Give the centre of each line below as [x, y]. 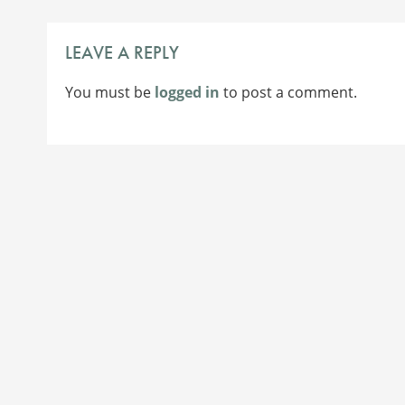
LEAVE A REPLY [122, 52]
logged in [187, 92]
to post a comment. [288, 92]
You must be [110, 92]
